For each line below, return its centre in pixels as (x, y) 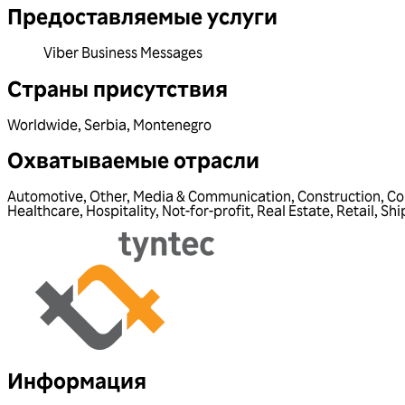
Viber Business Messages (123, 52)
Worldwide (42, 124)
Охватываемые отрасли (133, 160)
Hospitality (121, 211)
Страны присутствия (118, 88)
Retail (355, 211)
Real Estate (293, 211)
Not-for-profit (206, 211)
